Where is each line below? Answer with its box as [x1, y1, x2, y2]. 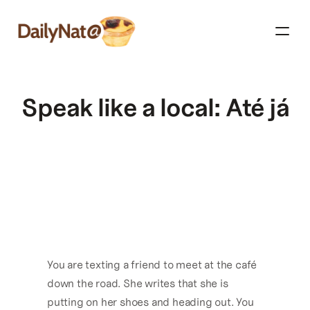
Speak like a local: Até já [21, 93, 289, 122]
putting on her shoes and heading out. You [47, 295, 254, 309]
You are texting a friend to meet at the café [47, 258, 257, 271]
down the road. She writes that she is [47, 277, 228, 290]
